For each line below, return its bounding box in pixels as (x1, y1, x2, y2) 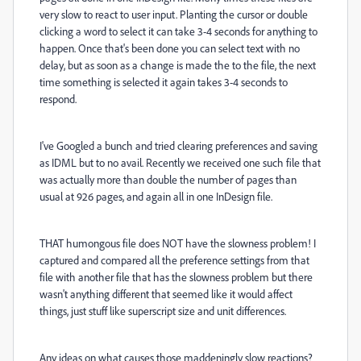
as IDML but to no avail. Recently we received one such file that (39, 156, 321, 169)
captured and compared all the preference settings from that (39, 253, 309, 267)
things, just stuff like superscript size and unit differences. (39, 304, 286, 317)
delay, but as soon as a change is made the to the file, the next (39, 58, 316, 72)
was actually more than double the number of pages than (39, 172, 297, 186)
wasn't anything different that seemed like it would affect (39, 287, 293, 301)
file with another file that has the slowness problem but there (39, 270, 313, 284)
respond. (39, 92, 77, 106)
